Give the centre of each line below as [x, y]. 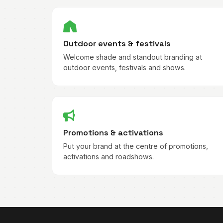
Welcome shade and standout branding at [133, 57]
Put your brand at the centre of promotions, [136, 146]
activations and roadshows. [109, 156]
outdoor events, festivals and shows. [125, 68]
